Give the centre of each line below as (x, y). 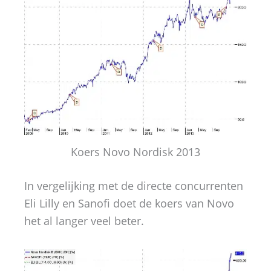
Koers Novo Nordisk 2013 (135, 152)
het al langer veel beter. (84, 221)
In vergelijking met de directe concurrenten (134, 186)
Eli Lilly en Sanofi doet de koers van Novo (129, 204)
